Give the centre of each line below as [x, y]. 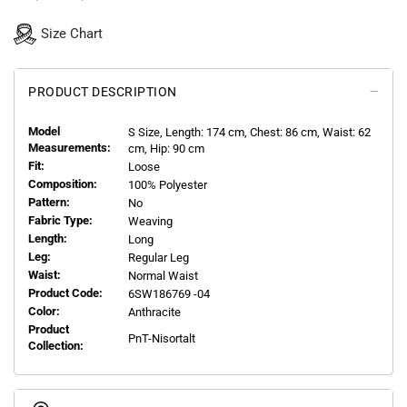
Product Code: [65, 293]
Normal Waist [163, 276]
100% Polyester [168, 185]
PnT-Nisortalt [162, 339]
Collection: [59, 346]
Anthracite [154, 313]
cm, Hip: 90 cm [166, 149]
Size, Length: [171, 133]
